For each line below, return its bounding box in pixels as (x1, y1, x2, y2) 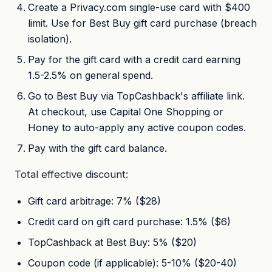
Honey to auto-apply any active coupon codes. (28, 121, 246, 134)
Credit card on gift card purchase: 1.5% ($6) (28, 215, 231, 228)
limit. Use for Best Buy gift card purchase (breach (28, 16, 257, 29)
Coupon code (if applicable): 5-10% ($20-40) (28, 256, 237, 269)
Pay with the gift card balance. (28, 141, 168, 154)
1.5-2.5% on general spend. (28, 69, 154, 81)
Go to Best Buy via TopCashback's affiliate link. (28, 89, 245, 102)
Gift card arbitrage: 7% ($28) (28, 194, 161, 207)
